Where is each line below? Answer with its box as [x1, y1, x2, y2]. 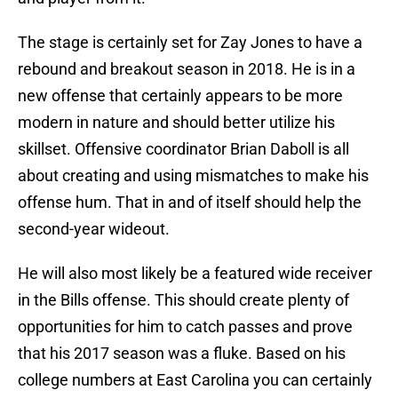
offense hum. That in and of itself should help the [18, 193, 362, 212]
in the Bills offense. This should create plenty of [18, 291, 349, 310]
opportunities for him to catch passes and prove [18, 317, 353, 337]
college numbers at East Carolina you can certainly [18, 370, 372, 390]
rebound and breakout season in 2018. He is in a [18, 60, 355, 79]
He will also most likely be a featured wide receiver [18, 264, 372, 283]
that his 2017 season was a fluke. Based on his [18, 344, 346, 363]
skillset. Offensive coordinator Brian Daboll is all [18, 139, 349, 159]
